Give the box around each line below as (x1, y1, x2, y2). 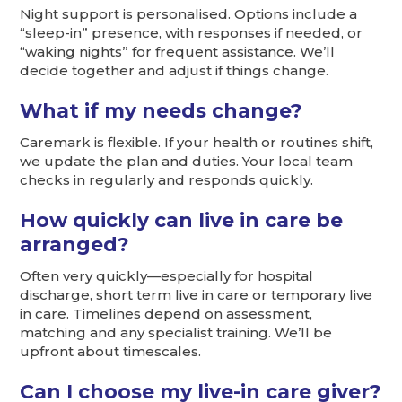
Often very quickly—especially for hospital (20, 267, 314, 285)
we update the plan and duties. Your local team (20, 153, 354, 170)
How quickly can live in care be (20, 208, 344, 232)
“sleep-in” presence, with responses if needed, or (20, 24, 363, 42)
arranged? (20, 232, 130, 257)
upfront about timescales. (20, 343, 202, 361)
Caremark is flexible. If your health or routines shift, (20, 134, 374, 152)
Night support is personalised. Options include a (20, 5, 358, 23)
